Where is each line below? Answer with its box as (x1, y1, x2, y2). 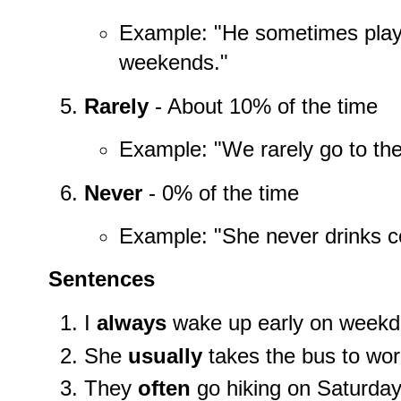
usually (128, 343, 202, 368)
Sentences (48, 267, 155, 292)
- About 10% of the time (149, 93, 378, 118)
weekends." (118, 50, 228, 75)
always (97, 310, 166, 335)
